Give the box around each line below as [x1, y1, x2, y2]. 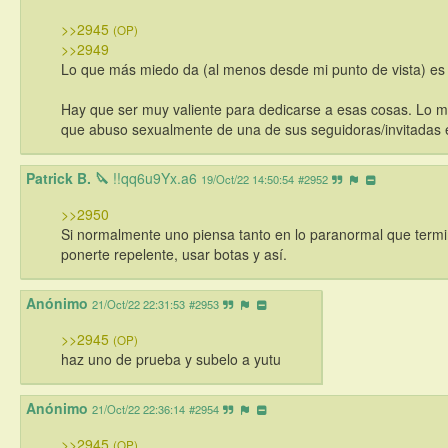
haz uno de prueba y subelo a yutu [61, 349, 281, 370]
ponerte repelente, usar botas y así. [61, 244, 287, 265]
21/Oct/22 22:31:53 [92, 296, 185, 313]
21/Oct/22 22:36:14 [92, 401, 185, 418]
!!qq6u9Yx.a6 [113, 168, 197, 189]
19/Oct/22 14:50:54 [201, 171, 294, 188]
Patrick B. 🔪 [26, 168, 113, 189]
